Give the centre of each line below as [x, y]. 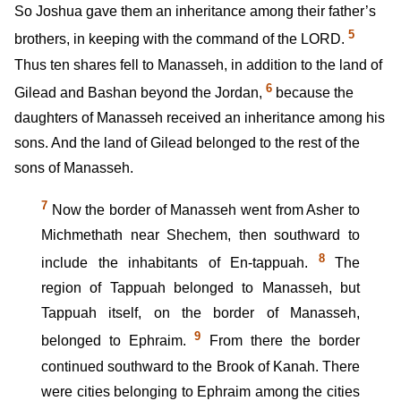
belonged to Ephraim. [118, 341]
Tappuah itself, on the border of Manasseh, [200, 313]
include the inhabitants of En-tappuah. [180, 263]
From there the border [281, 341]
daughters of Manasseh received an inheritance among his [200, 117]
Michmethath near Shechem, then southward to [200, 235]
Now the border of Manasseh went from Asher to [204, 210]
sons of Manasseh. [74, 167]
